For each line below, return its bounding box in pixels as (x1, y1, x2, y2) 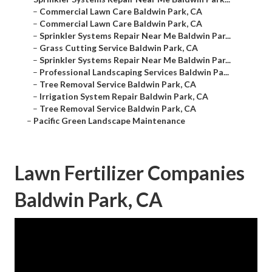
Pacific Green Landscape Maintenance (33, 115, 185, 126)
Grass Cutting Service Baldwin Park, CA (39, 42, 198, 53)
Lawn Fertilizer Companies (15, 161, 245, 185)
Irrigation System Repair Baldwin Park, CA (39, 91, 208, 102)
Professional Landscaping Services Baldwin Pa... (39, 67, 229, 78)
